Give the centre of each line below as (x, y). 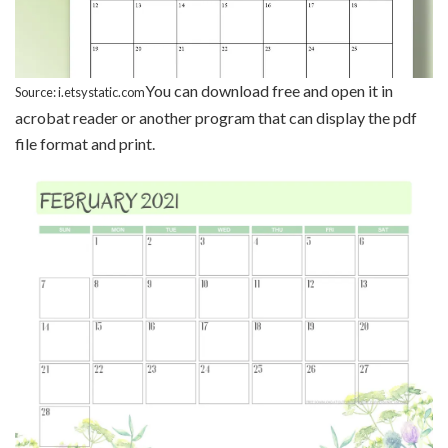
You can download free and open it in (269, 91)
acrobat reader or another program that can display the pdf (216, 118)
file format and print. (85, 144)
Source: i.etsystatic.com (80, 92)
